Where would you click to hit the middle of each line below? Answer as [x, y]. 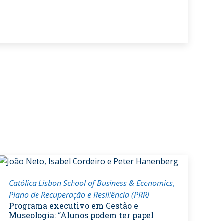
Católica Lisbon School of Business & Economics [91, 183]
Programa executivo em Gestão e [73, 206]
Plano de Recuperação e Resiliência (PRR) [79, 195]
